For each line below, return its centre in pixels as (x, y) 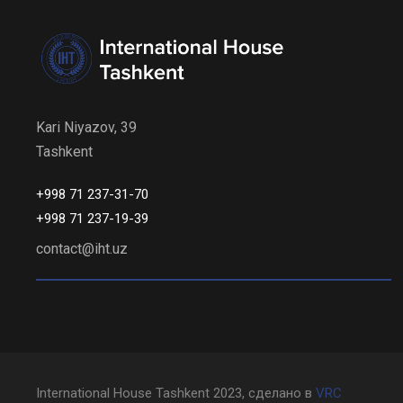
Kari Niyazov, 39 (86, 127)
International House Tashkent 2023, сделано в (176, 393)
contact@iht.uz (82, 249)
